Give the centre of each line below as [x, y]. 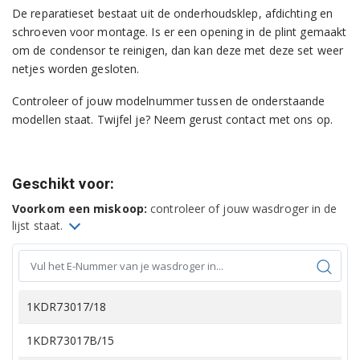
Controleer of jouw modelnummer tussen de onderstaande [169, 100]
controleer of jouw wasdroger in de [242, 208]
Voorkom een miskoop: [80, 208]
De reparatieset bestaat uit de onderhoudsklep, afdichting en [173, 14]
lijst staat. [39, 225]
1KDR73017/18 [67, 306]
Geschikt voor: [63, 184]
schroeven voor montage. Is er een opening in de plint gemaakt [180, 32]
